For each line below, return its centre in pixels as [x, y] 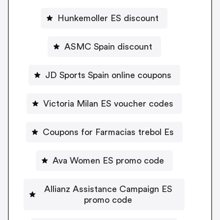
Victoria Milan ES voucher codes [108, 103]
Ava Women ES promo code [108, 160]
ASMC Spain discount [108, 46]
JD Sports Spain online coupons [108, 75]
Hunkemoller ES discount [108, 18]
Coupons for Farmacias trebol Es [108, 132]
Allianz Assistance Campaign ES [108, 189]
